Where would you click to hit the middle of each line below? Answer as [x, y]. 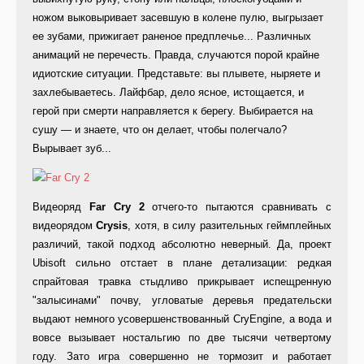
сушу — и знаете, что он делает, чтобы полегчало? [160, 130]
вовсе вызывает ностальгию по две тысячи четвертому [182, 338]
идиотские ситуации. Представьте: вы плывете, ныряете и [176, 74]
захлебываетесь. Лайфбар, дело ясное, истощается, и [168, 93]
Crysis [112, 226]
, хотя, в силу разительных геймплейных [230, 226]
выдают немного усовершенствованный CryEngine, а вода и [182, 319]
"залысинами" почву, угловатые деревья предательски [182, 301]
